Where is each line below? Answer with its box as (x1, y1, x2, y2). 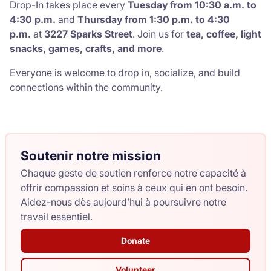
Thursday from (77, 13, 147, 25)
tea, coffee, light (186, 27, 261, 40)
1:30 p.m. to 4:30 (147, 13, 230, 25)
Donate (121, 235, 150, 246)
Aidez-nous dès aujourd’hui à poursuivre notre (21, 195, 226, 208)
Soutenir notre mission (21, 148, 161, 163)
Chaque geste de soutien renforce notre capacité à (21, 166, 246, 179)
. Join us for (132, 27, 186, 40)
